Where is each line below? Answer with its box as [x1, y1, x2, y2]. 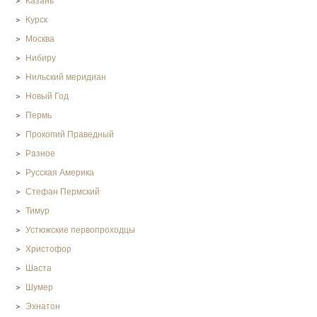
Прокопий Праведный [25, 129, 115, 140]
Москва [25, 34, 55, 45]
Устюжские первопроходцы [25, 225, 136, 236]
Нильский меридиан [25, 72, 107, 83]
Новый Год [25, 91, 69, 102]
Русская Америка [25, 168, 95, 178]
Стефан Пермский [25, 187, 100, 197]
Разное [25, 149, 56, 159]
